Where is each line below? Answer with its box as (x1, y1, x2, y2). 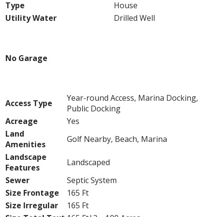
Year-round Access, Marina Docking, (67, 93, 198, 104)
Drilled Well (114, 12, 155, 23)
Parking (4, 32, 36, 44)
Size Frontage (5, 187, 59, 199)
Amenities (5, 139, 46, 150)
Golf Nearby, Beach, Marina (67, 134, 167, 145)
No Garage (5, 52, 47, 63)
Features (5, 162, 40, 173)
